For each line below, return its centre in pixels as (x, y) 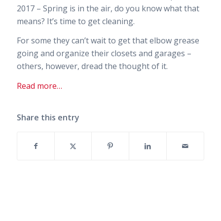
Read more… (39, 86)
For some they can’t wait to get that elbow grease (108, 41)
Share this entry (48, 118)
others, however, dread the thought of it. (92, 66)
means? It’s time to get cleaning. (75, 21)
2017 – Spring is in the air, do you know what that (108, 8)
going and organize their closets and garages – (104, 54)
